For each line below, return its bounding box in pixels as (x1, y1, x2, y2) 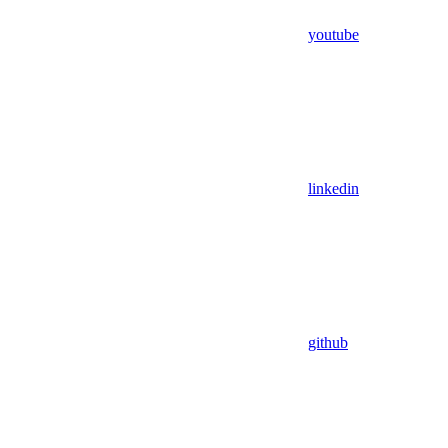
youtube (308, 25, 359, 43)
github (308, 333, 348, 351)
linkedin (308, 179, 359, 197)
